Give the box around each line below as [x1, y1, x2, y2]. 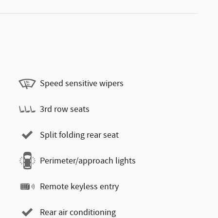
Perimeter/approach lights [40, 155, 136, 167]
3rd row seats [40, 103, 90, 115]
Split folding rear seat [40, 129, 119, 141]
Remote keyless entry [40, 181, 119, 193]
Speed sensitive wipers [40, 77, 124, 90]
